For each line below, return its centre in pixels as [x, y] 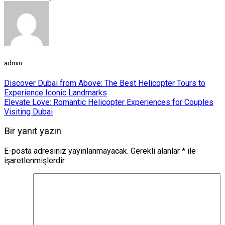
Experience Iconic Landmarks [55, 92]
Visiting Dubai [28, 111]
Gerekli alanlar [156, 151]
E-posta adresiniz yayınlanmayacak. [66, 151]
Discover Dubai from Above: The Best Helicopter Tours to [105, 83]
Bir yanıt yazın [33, 131]
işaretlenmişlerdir [34, 161]
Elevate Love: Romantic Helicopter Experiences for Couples [109, 102]
